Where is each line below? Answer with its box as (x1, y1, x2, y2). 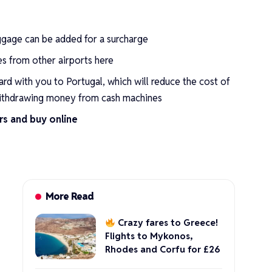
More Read (45, 189, 93, 203)
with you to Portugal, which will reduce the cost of (12, 75, 231, 88)
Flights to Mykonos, (105, 230, 193, 242)
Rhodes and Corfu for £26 (105, 243, 221, 256)
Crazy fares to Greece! (115, 217, 219, 229)
